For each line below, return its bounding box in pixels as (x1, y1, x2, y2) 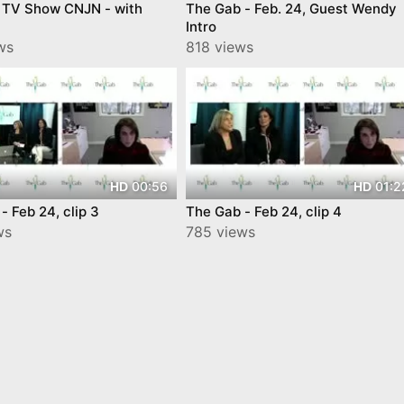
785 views (185, 222, 255, 241)
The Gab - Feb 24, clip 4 (185, 202, 342, 220)
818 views (185, 38, 253, 57)
